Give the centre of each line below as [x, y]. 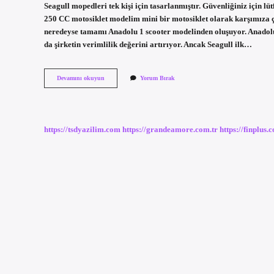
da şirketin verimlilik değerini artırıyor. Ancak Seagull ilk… [148, 44]
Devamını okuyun [81, 78]
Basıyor [114, 103]
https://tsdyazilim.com [82, 129]
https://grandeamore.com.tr [170, 129]
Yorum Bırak [157, 78]
